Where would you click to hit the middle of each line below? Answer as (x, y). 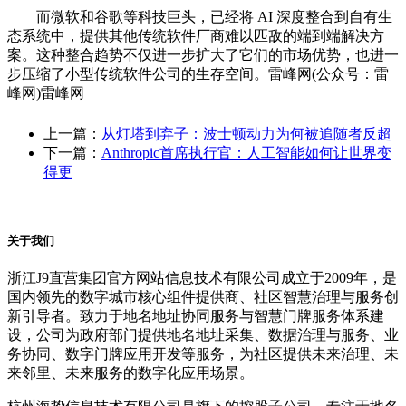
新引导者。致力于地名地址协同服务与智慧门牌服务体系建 (196, 316)
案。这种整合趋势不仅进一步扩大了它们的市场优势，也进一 (203, 55)
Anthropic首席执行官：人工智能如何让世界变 (246, 153)
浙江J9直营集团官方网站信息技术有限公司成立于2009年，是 (202, 278)
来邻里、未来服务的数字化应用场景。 (130, 373)
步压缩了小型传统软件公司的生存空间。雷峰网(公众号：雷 (198, 74)
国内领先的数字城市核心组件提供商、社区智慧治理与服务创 (203, 297)
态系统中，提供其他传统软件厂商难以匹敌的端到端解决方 (196, 36)
